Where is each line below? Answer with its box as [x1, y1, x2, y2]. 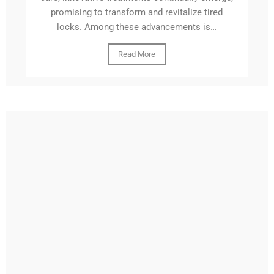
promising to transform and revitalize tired [51, 7, 223, 18]
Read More [118, 50, 156, 59]
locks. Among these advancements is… [57, 21, 217, 33]
